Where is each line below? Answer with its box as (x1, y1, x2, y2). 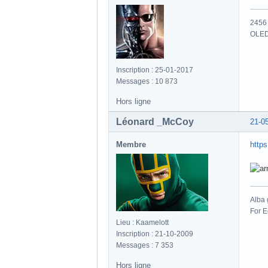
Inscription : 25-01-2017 (116, 66, 193, 75)
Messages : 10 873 (116, 77, 178, 86)
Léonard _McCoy (116, 117, 194, 127)
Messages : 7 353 (116, 241, 173, 250)
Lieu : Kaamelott (116, 218, 169, 227)
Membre (116, 140, 146, 150)
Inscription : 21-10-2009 (116, 230, 193, 239)
